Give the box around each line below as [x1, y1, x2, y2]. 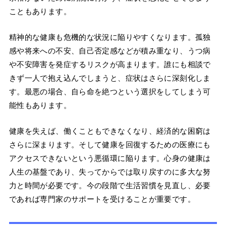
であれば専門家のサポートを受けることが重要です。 [9, 195, 195, 204]
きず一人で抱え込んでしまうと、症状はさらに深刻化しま [9, 74, 211, 83]
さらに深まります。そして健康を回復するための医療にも [9, 140, 211, 149]
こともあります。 [9, 7, 71, 16]
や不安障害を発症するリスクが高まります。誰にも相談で [9, 60, 211, 69]
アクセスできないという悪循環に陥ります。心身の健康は [9, 154, 211, 163]
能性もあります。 [9, 101, 71, 110]
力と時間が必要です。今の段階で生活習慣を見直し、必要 [9, 181, 211, 190]
